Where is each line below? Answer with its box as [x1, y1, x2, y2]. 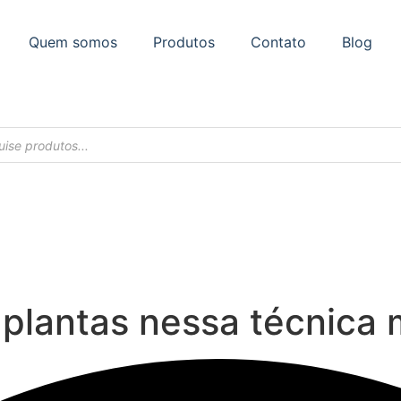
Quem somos [29, 33, 117, 51]
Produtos [153, 33, 215, 51]
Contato [251, 33, 306, 51]
